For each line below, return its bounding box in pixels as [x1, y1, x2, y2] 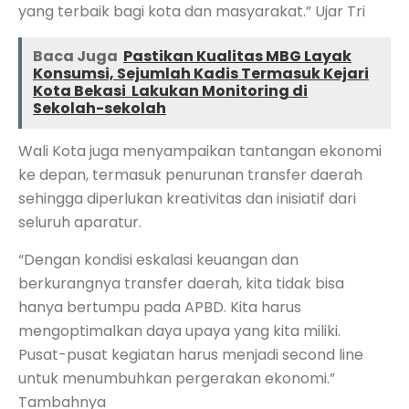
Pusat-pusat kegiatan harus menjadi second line [18, 343, 363, 365]
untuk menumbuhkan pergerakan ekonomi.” [18, 367, 335, 389]
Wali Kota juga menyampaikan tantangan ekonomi [18, 140, 382, 162]
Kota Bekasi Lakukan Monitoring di [33, 79, 308, 101]
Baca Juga [33, 45, 118, 67]
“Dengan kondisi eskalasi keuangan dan [18, 248, 299, 270]
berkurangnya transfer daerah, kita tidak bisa [18, 272, 344, 294]
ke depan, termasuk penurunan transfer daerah [18, 163, 362, 185]
